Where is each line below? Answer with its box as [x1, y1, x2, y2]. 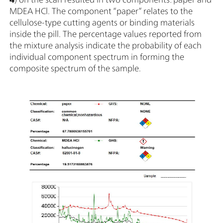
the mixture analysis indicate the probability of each [9, 41, 202, 49]
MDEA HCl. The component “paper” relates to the [9, 7, 193, 15]
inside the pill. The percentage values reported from [9, 30, 202, 38]
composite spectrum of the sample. [9, 64, 141, 72]
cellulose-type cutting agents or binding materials [9, 18, 195, 26]
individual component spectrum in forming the [9, 53, 184, 61]
